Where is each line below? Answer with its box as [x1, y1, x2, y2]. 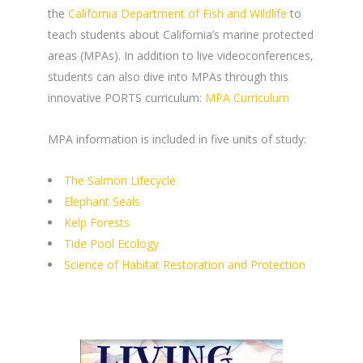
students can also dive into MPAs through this [48, 68, 288, 84]
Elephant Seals [64, 193, 140, 209]
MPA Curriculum [205, 89, 289, 105]
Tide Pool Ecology [64, 235, 159, 251]
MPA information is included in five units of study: [48, 130, 306, 147]
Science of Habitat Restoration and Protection [64, 256, 305, 272]
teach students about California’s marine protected [48, 26, 314, 42]
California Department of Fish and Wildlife [68, 5, 287, 21]
